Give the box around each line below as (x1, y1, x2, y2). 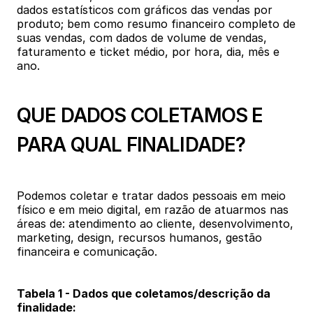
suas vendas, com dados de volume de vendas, (17, 31, 267, 45)
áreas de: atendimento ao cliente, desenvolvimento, (17, 217, 293, 231)
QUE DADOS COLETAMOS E (17, 103, 263, 127)
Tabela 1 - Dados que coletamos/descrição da (17, 286, 270, 300)
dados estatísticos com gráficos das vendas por (17, 3, 272, 17)
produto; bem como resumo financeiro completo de (17, 17, 296, 31)
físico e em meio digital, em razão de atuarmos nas (17, 203, 289, 217)
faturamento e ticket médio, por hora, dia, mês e (17, 45, 279, 59)
